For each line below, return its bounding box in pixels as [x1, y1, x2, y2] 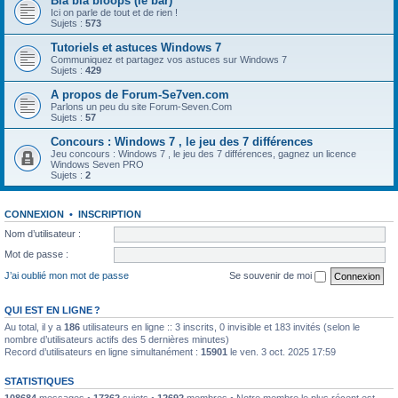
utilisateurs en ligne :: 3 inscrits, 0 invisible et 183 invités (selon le [80, 321, 360, 332]
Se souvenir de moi [229, 269, 314, 281]
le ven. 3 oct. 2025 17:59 [227, 346, 336, 357]
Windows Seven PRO [51, 159, 144, 170]
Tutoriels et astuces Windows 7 [51, 41, 221, 54]
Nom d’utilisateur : [4, 227, 81, 239]
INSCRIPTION [78, 209, 141, 219]
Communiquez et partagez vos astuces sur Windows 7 [51, 54, 287, 65]
